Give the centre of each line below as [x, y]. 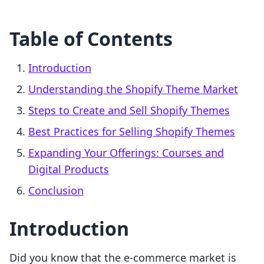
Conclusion [56, 191]
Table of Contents [91, 39]
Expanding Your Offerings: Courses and [126, 153]
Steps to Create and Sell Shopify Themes [129, 110]
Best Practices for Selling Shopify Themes [132, 132]
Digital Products [69, 169]
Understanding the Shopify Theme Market [133, 89]
